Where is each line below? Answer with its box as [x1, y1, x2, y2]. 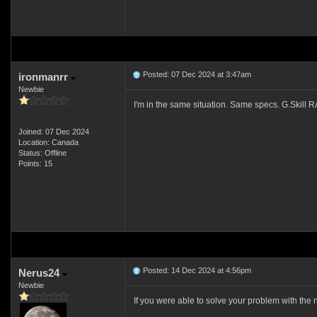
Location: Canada [18, 138, 79, 146]
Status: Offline [18, 149, 67, 157]
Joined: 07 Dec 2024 [18, 127, 89, 136]
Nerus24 [18, 267, 62, 279]
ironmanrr [18, 71, 71, 83]
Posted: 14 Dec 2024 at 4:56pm [140, 266, 251, 275]
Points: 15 [18, 159, 52, 168]
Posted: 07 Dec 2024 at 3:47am [140, 70, 251, 79]
